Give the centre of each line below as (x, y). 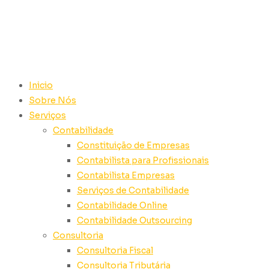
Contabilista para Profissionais (143, 160)
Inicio (41, 85)
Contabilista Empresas (126, 175)
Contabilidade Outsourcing (134, 220)
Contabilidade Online (122, 205)
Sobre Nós (53, 100)
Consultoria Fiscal (115, 250)
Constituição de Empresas (133, 145)
